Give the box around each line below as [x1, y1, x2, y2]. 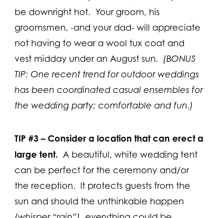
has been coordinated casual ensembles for [15, 84, 203, 95]
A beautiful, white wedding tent [58, 149, 198, 160]
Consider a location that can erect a [48, 132, 203, 144]
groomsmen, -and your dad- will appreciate [15, 22, 200, 33]
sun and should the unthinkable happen [15, 196, 184, 206]
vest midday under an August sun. [15, 53, 163, 64]
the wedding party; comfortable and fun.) [15, 100, 193, 110]
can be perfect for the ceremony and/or [15, 164, 189, 175]
